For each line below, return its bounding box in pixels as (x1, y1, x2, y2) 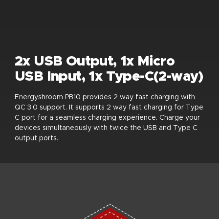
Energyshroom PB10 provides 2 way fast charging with (15, 93, 195, 101)
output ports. (15, 134, 58, 142)
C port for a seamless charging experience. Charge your (15, 114, 200, 121)
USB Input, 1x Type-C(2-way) (15, 69, 203, 84)
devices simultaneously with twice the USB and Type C (15, 124, 197, 131)
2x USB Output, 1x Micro (15, 54, 175, 68)
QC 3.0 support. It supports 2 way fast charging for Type (15, 104, 203, 111)
